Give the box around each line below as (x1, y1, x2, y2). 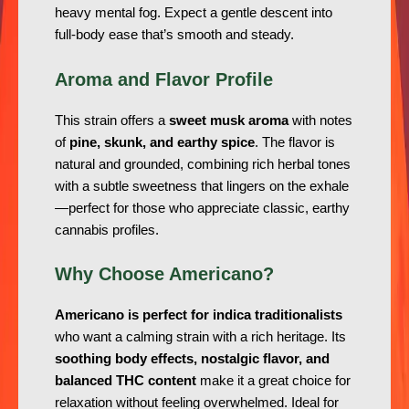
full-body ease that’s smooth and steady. (55, 27, 294, 43)
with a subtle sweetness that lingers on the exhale (55, 178, 349, 194)
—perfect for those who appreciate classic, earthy (55, 200, 350, 215)
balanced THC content (55, 373, 196, 389)
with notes (288, 112, 352, 128)
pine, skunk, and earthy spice (69, 134, 255, 150)
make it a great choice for (196, 373, 351, 389)
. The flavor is (255, 134, 335, 150)
